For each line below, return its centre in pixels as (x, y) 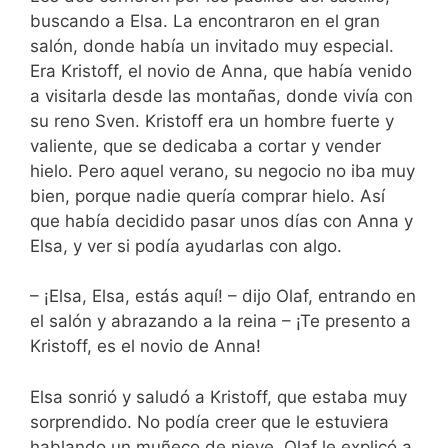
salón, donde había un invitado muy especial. (212, 45)
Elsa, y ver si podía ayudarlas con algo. (186, 245)
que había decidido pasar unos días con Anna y (221, 220)
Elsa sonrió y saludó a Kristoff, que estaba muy (218, 396)
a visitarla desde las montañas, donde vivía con (221, 95)
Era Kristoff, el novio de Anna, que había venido (221, 70)
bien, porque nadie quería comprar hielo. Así (207, 195)
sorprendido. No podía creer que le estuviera (209, 421)
